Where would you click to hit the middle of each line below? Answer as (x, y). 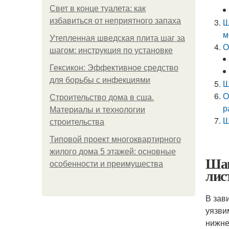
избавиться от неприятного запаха (115, 21)
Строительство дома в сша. (102, 97)
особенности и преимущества (106, 164)
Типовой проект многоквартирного (115, 139)
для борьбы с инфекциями (100, 80)
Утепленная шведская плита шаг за (117, 38)
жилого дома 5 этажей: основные (113, 152)
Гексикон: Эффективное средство (114, 68)
